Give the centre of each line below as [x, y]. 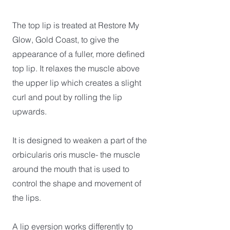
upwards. [31, 111]
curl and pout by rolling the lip [67, 97]
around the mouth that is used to [71, 169]
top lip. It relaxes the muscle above [76, 68]
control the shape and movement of [77, 183]
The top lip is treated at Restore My [76, 25]
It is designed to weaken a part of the [80, 140]
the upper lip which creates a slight [77, 83]
